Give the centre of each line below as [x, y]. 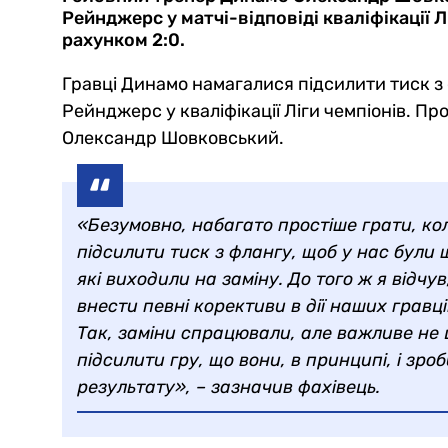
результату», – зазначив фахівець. [228, 387]
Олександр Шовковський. [173, 138]
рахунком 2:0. [123, 40]
